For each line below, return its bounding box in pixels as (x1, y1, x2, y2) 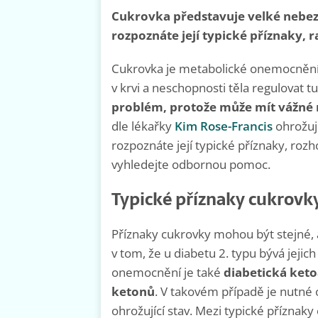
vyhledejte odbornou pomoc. (111, 156, 270, 173)
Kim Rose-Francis (175, 118, 273, 135)
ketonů (111, 283, 155, 300)
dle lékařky (111, 118, 172, 135)
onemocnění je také (111, 264, 224, 281)
